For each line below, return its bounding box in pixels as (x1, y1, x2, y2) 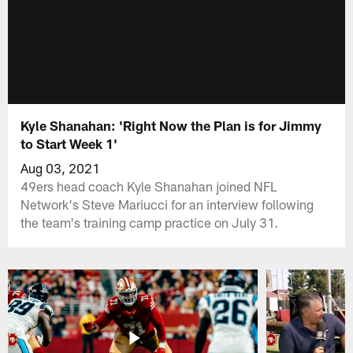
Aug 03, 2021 (20, 159, 101, 176)
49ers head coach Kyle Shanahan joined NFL (20, 177, 278, 194)
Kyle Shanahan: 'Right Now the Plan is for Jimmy (20, 117, 322, 133)
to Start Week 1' (20, 135, 118, 151)
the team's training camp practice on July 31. (20, 214, 279, 230)
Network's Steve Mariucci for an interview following (20, 195, 314, 212)
